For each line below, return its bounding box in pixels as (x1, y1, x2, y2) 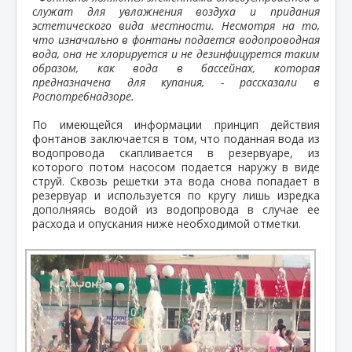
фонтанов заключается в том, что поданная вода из (32, 131, 320, 147)
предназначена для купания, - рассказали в (32, 75, 320, 90)
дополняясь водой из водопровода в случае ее (32, 202, 320, 218)
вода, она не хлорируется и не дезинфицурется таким (32, 46, 320, 62)
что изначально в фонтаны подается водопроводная (32, 32, 320, 48)
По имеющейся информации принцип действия (32, 117, 320, 133)
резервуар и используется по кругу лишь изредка (32, 188, 320, 203)
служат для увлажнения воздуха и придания (32, 4, 320, 20)
